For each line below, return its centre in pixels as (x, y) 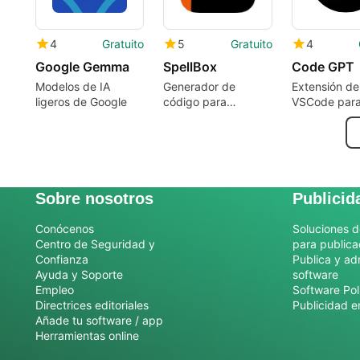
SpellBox (190, 67)
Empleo (55, 290)
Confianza (62, 260)
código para (195, 102)
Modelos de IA (73, 87)
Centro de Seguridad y (95, 244)
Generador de (200, 87)
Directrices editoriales (92, 305)
